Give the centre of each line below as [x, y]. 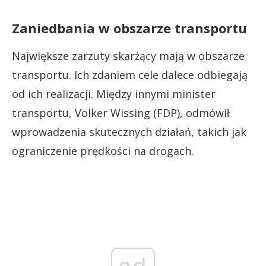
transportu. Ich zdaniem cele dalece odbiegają [130, 75]
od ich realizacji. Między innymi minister [114, 94]
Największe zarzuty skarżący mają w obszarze [128, 56]
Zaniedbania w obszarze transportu [129, 28]
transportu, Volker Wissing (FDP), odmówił [121, 113]
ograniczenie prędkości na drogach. [103, 151]
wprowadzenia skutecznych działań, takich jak [129, 132]
